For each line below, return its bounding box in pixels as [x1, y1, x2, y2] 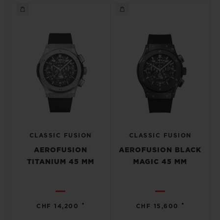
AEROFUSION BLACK [119, 147, 201, 154]
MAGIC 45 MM [133, 159, 187, 165]
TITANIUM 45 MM [27, 159, 94, 165]
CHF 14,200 [36, 203, 79, 209]
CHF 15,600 [136, 203, 179, 209]
